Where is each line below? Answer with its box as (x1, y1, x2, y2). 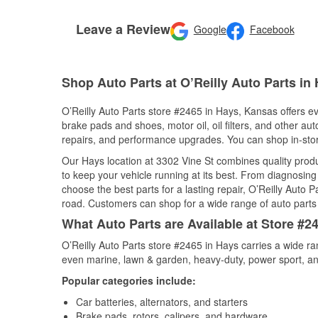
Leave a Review (76, 19, 170, 38)
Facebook (249, 22, 295, 37)
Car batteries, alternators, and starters (76, 295, 248, 309)
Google (193, 22, 226, 37)
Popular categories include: (62, 273, 196, 287)
